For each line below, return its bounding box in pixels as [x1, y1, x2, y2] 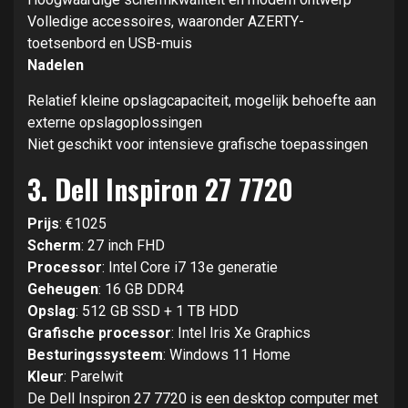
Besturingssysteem [27, 346, 163, 364]
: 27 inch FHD [81, 237, 165, 255]
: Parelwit [64, 368, 123, 386]
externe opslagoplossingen [27, 114, 202, 132]
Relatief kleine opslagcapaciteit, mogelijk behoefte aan [27, 92, 376, 110]
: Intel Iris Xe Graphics [171, 324, 311, 342]
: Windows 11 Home [163, 346, 291, 364]
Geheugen [27, 280, 98, 299]
